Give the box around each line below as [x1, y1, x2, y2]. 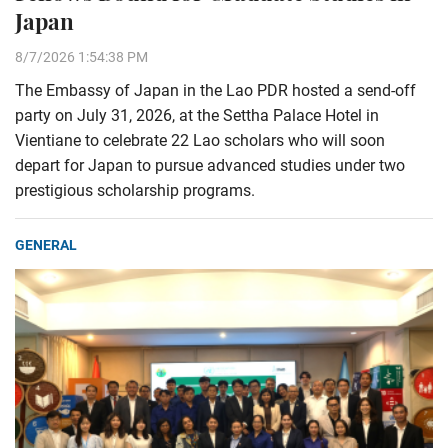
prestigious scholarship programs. [15, 181, 255, 201]
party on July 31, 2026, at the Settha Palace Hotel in [15, 106, 379, 126]
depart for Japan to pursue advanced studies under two [15, 156, 405, 176]
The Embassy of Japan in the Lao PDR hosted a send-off [15, 81, 416, 101]
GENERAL [15, 237, 77, 254]
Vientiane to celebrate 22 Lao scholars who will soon [15, 131, 385, 151]
